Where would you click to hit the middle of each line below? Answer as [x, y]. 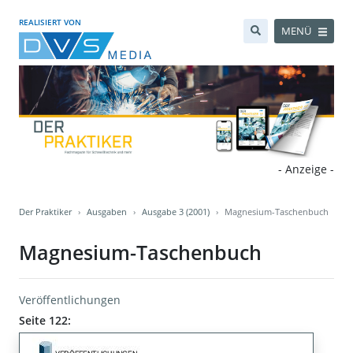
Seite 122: [45, 321]
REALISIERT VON [50, 22]
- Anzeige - [306, 169]
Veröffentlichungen [70, 300]
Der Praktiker [45, 212]
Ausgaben [107, 212]
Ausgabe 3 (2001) [176, 212]
